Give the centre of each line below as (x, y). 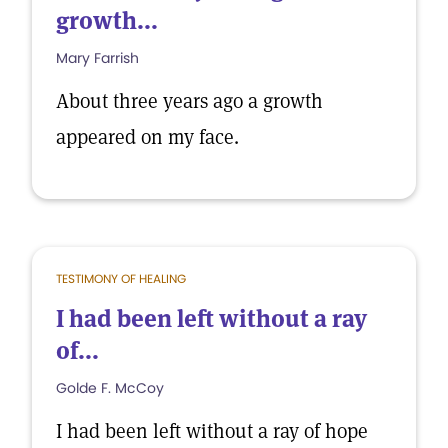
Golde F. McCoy (110, 388)
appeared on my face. (147, 137)
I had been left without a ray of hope (212, 431)
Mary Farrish (97, 58)
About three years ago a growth (189, 101)
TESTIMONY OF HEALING (121, 278)
